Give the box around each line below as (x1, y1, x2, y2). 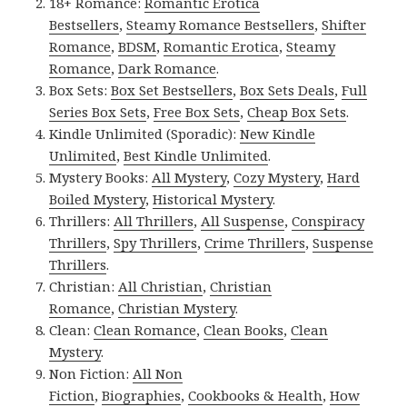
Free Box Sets (154, 102, 241, 121)
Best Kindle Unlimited (124, 145, 269, 164)
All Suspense (201, 211, 285, 230)
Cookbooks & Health (188, 385, 323, 404)
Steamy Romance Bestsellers (126, 15, 315, 34)
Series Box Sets (49, 102, 147, 121)
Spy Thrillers (114, 233, 198, 252)
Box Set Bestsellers (111, 80, 233, 99)
